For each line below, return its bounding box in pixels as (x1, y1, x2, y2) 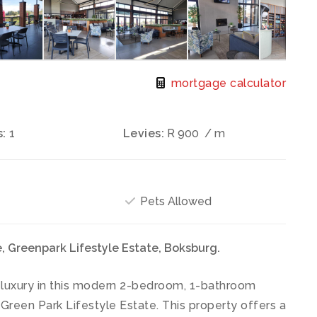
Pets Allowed (137, 194, 212, 208)
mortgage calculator (168, 76, 286, 90)
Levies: (122, 126, 165, 140)
